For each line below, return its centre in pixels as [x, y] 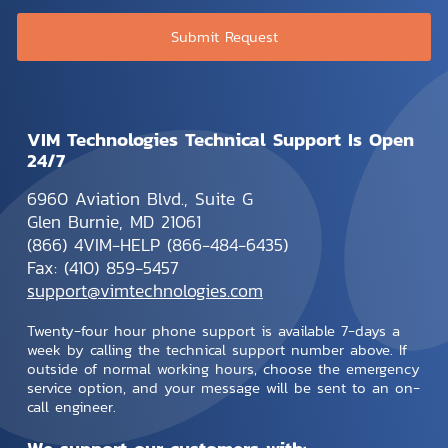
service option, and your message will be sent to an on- [223, 387]
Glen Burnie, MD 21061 [113, 222]
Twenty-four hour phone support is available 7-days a [213, 330]
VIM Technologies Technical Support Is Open [220, 138]
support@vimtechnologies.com [144, 291]
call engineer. [71, 406]
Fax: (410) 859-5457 [102, 268]
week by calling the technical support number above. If [216, 349]
